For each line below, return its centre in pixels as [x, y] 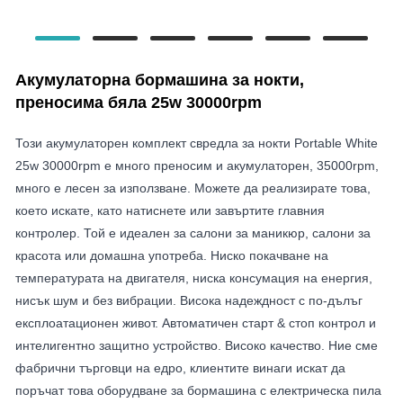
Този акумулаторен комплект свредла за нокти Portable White [197, 143]
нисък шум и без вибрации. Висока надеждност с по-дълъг [189, 300]
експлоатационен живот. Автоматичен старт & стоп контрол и [196, 322]
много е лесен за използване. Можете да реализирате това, [193, 188]
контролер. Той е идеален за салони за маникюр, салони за [193, 233]
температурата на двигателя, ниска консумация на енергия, [194, 278]
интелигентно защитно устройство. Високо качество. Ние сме [197, 345]
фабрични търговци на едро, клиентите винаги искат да [180, 367]
